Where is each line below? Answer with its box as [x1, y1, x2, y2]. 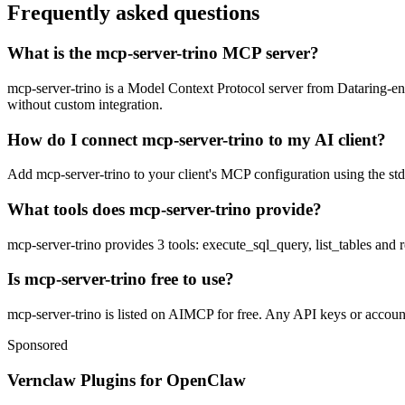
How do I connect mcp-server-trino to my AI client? [7, 129, 386, 149]
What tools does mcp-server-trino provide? [7, 200, 322, 219]
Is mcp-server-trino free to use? [7, 269, 234, 289]
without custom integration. [7, 96, 163, 112]
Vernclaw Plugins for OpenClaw [7, 370, 246, 390]
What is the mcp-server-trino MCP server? [7, 43, 319, 63]
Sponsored [7, 337, 68, 353]
